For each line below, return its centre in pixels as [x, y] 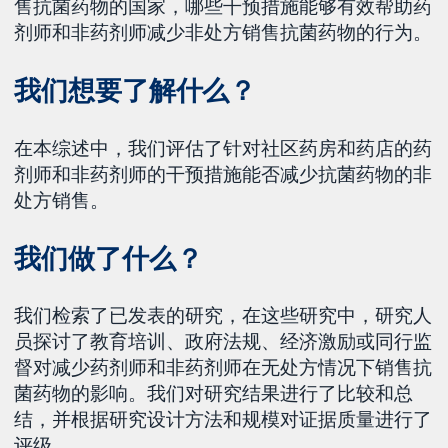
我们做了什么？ [108, 258]
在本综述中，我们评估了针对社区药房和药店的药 [223, 147]
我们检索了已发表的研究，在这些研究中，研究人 [223, 315]
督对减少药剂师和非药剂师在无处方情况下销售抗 [223, 367]
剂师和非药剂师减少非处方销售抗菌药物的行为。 [223, 32]
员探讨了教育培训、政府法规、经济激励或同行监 [223, 341]
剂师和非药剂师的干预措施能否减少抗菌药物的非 [223, 173]
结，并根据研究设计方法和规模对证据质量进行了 [223, 419]
